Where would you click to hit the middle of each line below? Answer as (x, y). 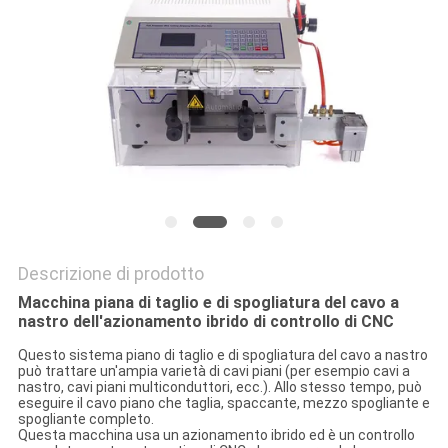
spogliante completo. (85, 419)
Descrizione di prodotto (110, 274)
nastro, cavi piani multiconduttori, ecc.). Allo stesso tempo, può (219, 387)
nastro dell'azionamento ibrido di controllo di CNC (205, 322)
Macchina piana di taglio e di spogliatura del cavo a (208, 303)
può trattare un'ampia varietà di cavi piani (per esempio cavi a (213, 371)
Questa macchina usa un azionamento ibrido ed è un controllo (216, 435)
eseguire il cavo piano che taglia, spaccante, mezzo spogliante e (223, 403)
